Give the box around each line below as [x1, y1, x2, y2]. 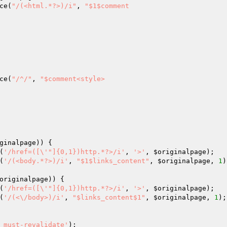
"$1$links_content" [77, 157, 149, 165]
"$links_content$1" [72, 194, 145, 201]
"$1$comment [85, 2, 129, 10]
